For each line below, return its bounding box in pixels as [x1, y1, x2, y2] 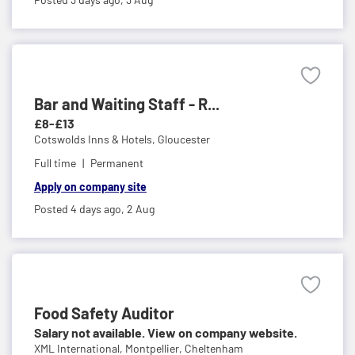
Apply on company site [34, 179, 147, 193]
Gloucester [158, 132, 210, 146]
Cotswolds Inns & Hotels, [34, 132, 158, 146]
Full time [34, 155, 76, 170]
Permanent [90, 155, 143, 170]
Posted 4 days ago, [34, 201, 127, 216]
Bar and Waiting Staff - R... [34, 94, 219, 113]
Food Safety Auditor [34, 303, 174, 323]
